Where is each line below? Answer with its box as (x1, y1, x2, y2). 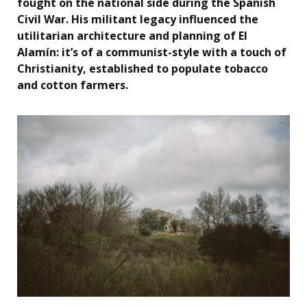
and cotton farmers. (17, 77, 128, 93)
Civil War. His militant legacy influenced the (17, 11, 258, 27)
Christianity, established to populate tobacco (17, 60, 268, 76)
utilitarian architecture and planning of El (17, 27, 247, 43)
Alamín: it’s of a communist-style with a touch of (17, 44, 286, 60)
